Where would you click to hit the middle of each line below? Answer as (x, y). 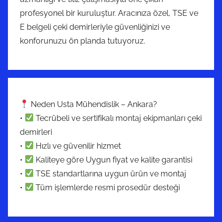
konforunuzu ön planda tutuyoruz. (83, 41)
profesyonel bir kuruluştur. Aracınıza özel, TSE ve (109, 13)
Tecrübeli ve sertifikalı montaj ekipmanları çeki (118, 118)
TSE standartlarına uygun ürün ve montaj (110, 173)
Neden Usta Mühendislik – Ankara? (93, 104)
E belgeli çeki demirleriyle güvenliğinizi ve (95, 27)
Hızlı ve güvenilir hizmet (78, 146)
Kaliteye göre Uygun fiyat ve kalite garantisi (113, 160)
